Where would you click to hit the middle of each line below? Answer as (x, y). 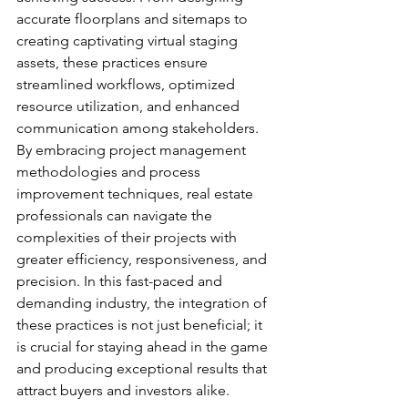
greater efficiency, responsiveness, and (143, 260)
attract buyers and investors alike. (123, 391)
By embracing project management (133, 150)
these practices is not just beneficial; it (141, 325)
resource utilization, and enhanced (130, 107)
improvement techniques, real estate (137, 194)
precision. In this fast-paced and (121, 281)
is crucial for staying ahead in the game (144, 347)
